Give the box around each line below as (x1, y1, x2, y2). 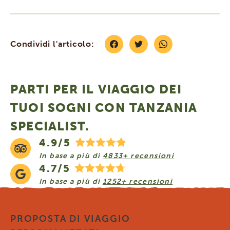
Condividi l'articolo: (10, 39, 94, 49)
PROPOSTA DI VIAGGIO (10, 213, 131, 224)
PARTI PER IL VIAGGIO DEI (10, 81, 182, 97)
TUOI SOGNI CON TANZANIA (10, 100, 198, 115)
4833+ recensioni (102, 151, 175, 160)
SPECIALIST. (10, 118, 90, 133)
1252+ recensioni (102, 177, 173, 186)
